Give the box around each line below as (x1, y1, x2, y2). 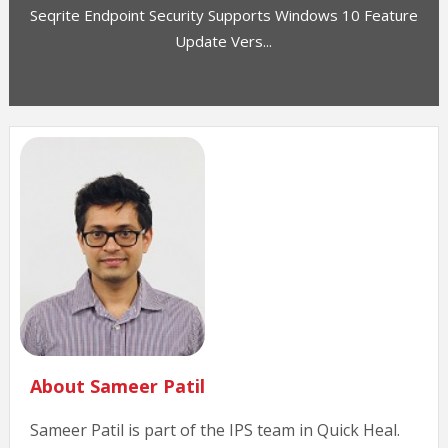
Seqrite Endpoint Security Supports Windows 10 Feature (29, 5, 418, 26)
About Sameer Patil (29, 373, 205, 398)
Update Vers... (175, 31, 273, 52)
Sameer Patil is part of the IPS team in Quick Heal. (29, 418, 400, 441)
